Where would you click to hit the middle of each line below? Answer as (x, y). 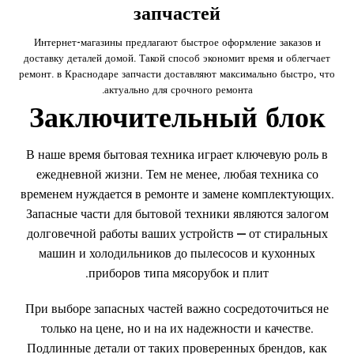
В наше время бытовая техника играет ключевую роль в (177, 154)
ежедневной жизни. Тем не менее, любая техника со (177, 174)
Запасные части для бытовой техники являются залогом (177, 214)
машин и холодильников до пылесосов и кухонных (177, 253)
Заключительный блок (177, 117)
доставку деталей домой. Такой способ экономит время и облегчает (177, 58)
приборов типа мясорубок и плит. (179, 273)
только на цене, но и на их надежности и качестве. (177, 328)
